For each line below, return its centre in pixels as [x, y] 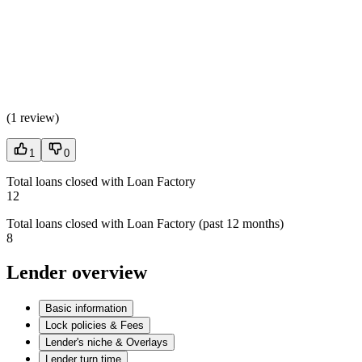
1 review [33, 118]
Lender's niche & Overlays [107, 342]
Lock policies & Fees [95, 325]
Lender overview [77, 273]
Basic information [86, 308]
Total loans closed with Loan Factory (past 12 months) [145, 224]
